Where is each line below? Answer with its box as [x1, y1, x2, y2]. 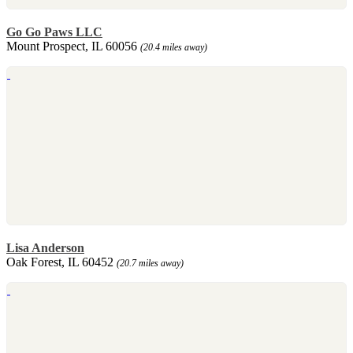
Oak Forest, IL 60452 [6, 255, 117, 269]
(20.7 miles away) [117, 257, 184, 269]
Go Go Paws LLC [6, 24, 102, 39]
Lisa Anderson [6, 240, 84, 255]
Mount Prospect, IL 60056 [6, 39, 140, 53]
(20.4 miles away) [140, 41, 207, 53]
